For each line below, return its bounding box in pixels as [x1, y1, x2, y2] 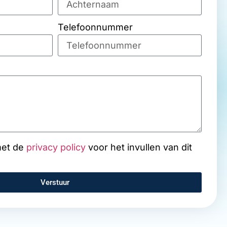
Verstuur [41, 177, 70, 187]
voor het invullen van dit [86, 142, 193, 153]
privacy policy [26, 142, 86, 153]
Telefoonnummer [57, 22, 133, 33]
